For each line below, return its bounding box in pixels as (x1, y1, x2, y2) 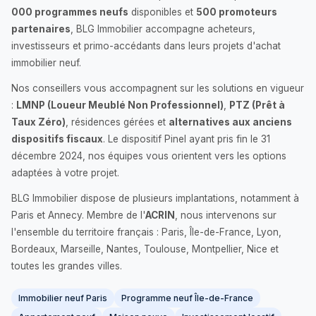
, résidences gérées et (66, 116, 169, 128)
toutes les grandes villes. (11, 260, 122, 272)
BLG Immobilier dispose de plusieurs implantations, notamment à (11, 193, 299, 204)
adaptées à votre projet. (11, 167, 119, 178)
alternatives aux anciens (169, 116, 292, 128)
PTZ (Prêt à (229, 99, 285, 111)
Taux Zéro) (11, 116, 66, 128)
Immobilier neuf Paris (18, 293, 107, 303)
